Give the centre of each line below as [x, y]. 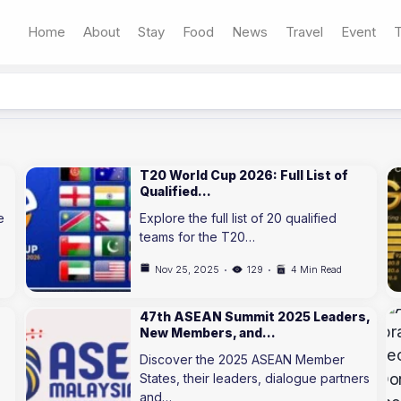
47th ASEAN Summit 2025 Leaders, [255, 316]
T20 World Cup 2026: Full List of [244, 175]
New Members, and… [208, 333]
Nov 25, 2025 [188, 269]
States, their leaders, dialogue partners [255, 378]
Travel [304, 32]
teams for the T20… [198, 237]
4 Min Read [317, 269]
